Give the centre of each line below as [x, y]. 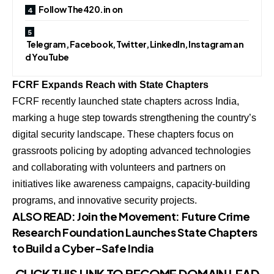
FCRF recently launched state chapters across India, [126, 101]
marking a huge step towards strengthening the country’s [134, 117]
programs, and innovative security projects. [105, 200]
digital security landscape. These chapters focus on [123, 134]
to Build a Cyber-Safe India [83, 248]
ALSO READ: [45, 216]
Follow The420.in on [80, 9]
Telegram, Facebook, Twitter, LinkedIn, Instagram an [135, 44]
